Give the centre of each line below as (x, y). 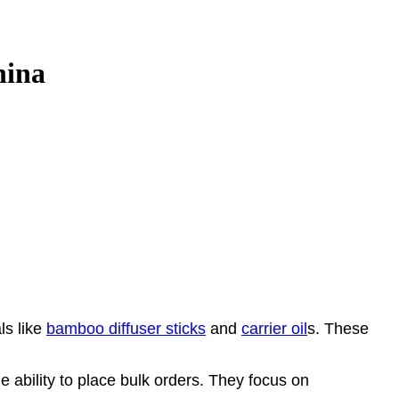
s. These (338, 328)
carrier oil (274, 328)
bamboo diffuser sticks (126, 328)
